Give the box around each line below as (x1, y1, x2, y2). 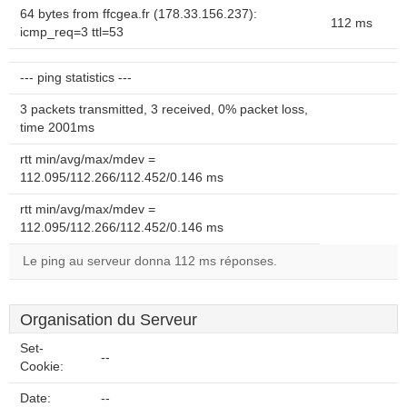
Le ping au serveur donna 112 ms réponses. (23, 254, 277, 268)
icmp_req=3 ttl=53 (20, 25, 124, 39)
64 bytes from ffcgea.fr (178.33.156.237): (20, 7, 257, 21)
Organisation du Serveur (20, 311, 197, 329)
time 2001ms (20, 121, 94, 134)
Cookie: (20, 360, 64, 373)
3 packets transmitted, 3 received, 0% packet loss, (20, 103, 308, 116)
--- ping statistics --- (20, 71, 132, 84)
